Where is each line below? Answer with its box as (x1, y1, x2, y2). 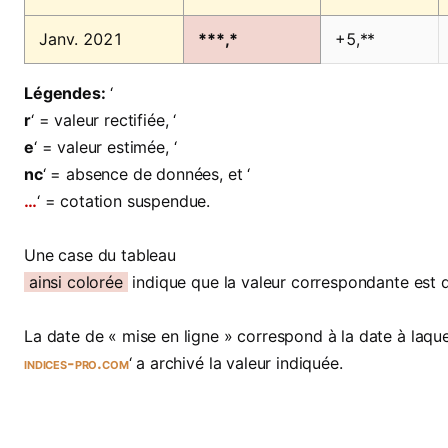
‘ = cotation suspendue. (36, 191, 211, 212)
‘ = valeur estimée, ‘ (33, 137, 177, 158)
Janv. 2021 (39, 29, 123, 50)
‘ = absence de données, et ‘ (42, 164, 251, 185)
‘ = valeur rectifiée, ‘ (30, 110, 177, 131)
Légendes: (24, 83, 106, 104)
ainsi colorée (24, 272, 128, 293)
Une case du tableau (24, 245, 176, 266)
